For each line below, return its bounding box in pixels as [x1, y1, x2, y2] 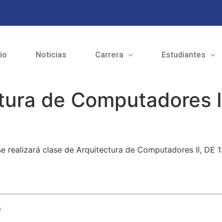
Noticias [35, 50, 66, 60]
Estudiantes [161, 50, 206, 60]
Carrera [95, 50, 123, 60]
